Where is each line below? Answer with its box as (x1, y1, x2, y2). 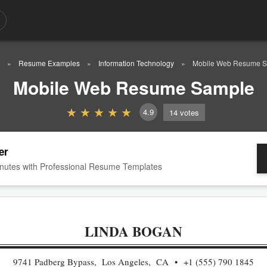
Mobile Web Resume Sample (13, 74, 254, 100)
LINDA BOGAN (85, 221, 182, 241)
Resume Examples (18, 58, 80, 68)
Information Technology (98, 58, 174, 68)
